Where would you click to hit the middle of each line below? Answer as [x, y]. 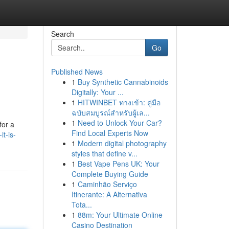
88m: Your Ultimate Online [120, 215]
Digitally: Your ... [97, 92]
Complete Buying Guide [110, 174]
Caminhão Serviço [107, 184]
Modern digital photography [122, 143]
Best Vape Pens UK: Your [118, 164]
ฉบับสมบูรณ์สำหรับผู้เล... [110, 112]
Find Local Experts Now [110, 133]
